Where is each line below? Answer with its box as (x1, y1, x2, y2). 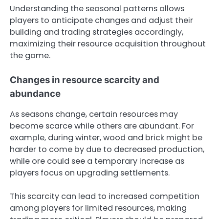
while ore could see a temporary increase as (10, 155, 184, 167)
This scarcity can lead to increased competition (10, 190, 199, 202)
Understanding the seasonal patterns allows (10, 2, 184, 14)
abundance (10, 88, 61, 99)
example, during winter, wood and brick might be (10, 131, 202, 143)
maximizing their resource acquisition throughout (10, 38, 206, 49)
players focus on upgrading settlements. (10, 167, 170, 178)
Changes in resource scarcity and (10, 74, 159, 86)
